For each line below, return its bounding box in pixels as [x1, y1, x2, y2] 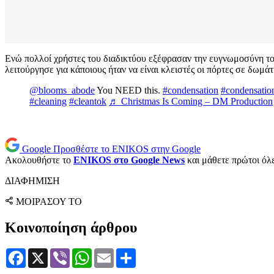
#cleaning [29, 96, 67, 107]
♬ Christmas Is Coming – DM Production [109, 96, 273, 107]
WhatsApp [92, 247, 133, 258]
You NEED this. [95, 85, 163, 96]
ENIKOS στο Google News [73, 155, 185, 166]
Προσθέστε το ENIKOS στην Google [53, 144, 201, 155]
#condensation [163, 85, 218, 96]
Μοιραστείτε [136, 247, 185, 258]
